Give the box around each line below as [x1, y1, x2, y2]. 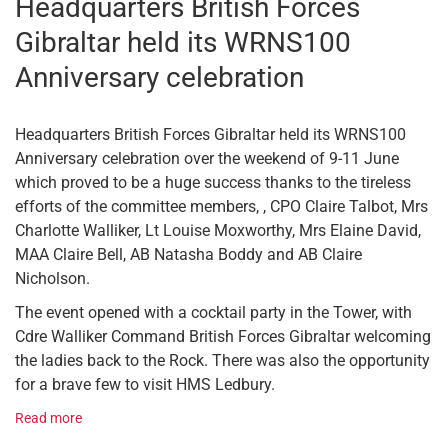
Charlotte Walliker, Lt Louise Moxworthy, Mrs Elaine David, [15, 221, 421, 241]
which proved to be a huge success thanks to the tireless [15, 173, 411, 193]
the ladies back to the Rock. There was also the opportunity [15, 351, 430, 371]
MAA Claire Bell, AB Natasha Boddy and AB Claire [15, 245, 362, 265]
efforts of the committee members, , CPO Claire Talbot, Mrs [15, 197, 428, 217]
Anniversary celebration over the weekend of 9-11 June [15, 149, 399, 169]
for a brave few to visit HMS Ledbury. [15, 375, 275, 395]
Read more [15, 410, 82, 428]
